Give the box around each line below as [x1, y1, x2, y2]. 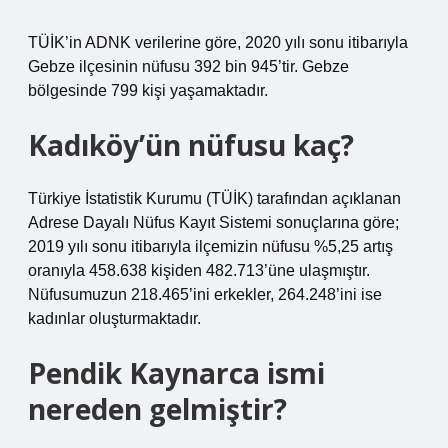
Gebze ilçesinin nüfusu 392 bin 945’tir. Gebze [28, 58, 349, 75]
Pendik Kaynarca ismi [28, 354, 325, 392]
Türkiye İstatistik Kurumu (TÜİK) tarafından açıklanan [28, 190, 401, 207]
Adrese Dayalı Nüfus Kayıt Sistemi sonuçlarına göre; [28, 214, 399, 231]
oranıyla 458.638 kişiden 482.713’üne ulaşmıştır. [28, 262, 370, 279]
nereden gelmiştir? [28, 390, 287, 428]
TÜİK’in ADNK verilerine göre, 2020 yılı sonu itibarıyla [28, 34, 408, 51]
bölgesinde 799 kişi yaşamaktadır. [28, 82, 268, 99]
